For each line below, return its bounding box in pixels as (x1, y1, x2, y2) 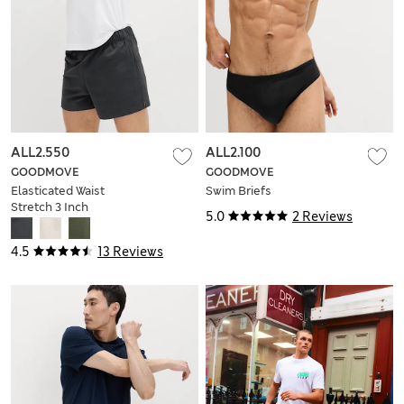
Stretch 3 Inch (11, 199, 88, 216)
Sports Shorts (11, 216, 88, 232)
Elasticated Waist (11, 183, 105, 199)
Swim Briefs (206, 183, 271, 199)
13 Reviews (97, 243, 163, 261)
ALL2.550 (11, 144, 69, 161)
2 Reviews (292, 208, 353, 225)
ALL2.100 (206, 144, 261, 161)
